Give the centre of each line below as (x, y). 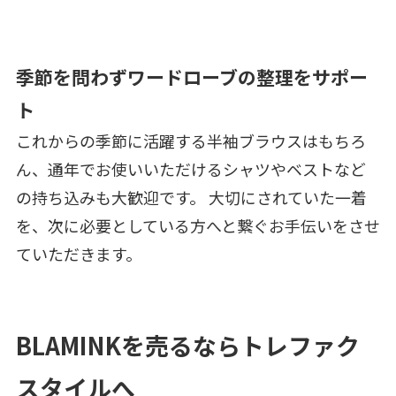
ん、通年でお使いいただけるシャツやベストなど (190, 169)
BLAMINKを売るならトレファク (187, 346)
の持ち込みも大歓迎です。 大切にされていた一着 (191, 198)
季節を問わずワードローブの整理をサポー (191, 77)
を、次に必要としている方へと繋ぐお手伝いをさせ (198, 226)
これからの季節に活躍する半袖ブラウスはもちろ (190, 141)
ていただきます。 (78, 254)
